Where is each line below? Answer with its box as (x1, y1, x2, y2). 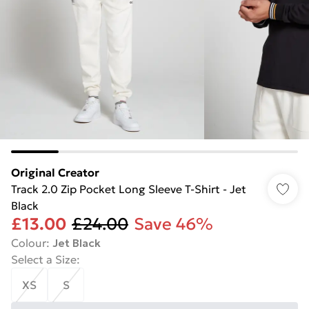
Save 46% (134, 214, 213, 235)
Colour (11, 236, 46, 250)
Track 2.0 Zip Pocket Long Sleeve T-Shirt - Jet (11, 182, 246, 196)
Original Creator (11, 166, 99, 179)
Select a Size (11, 252, 77, 266)
